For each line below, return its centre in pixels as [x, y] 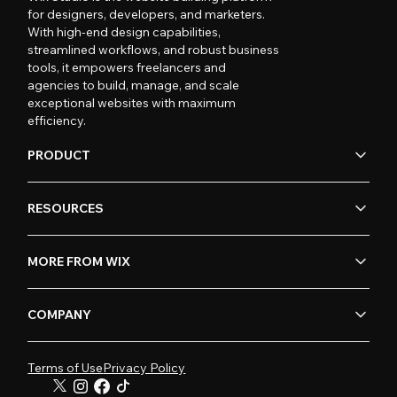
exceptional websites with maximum [132, 102]
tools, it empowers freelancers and [127, 67]
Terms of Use [66, 367]
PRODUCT [59, 156]
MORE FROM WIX [79, 262]
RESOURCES [66, 209]
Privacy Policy [144, 367]
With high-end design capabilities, [125, 31]
